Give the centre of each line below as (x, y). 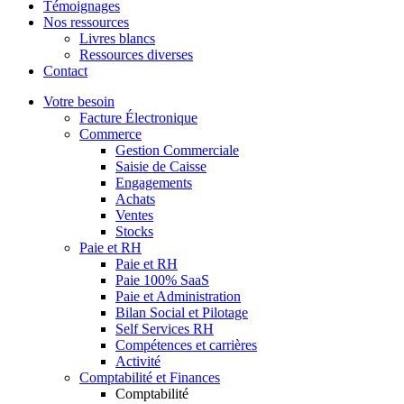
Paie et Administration (178, 296)
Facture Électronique (138, 118)
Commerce (110, 134)
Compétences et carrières (186, 345)
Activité (138, 361)
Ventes (134, 215)
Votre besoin (79, 101)
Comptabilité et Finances (150, 377)
